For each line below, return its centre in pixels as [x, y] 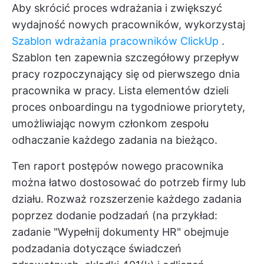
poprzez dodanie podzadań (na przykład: [115, 216]
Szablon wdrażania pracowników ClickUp [115, 41]
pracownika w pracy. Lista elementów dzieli [120, 91]
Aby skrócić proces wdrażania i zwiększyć [117, 8]
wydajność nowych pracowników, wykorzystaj [128, 25]
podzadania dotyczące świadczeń [97, 249]
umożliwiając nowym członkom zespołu [110, 124]
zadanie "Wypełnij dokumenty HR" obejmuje [120, 232]
